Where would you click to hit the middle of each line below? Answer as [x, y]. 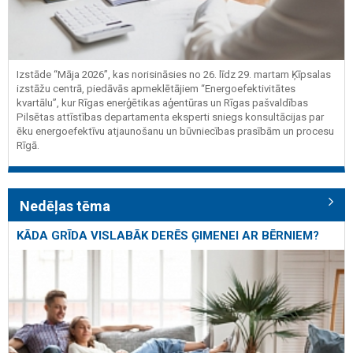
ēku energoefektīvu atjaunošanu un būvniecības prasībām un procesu [175, 131]
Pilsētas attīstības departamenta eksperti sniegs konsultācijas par [170, 117]
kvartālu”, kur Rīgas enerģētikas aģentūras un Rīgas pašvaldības [162, 102]
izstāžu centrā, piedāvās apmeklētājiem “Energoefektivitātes [156, 88]
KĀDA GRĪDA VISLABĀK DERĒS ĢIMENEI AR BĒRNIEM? [169, 236]
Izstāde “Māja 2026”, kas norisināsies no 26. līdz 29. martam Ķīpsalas [174, 74]
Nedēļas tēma [65, 206]
